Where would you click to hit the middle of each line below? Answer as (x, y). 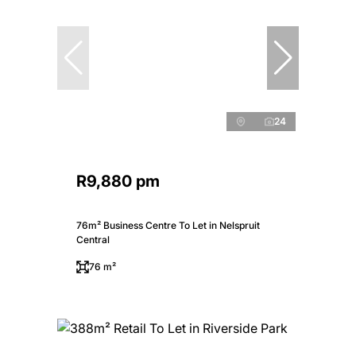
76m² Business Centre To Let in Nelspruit (168, 225)
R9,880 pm (118, 181)
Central (93, 239)
